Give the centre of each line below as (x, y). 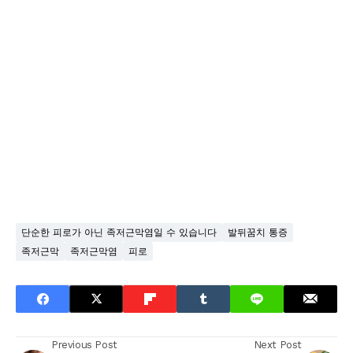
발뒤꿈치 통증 (258, 232)
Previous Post (84, 344)
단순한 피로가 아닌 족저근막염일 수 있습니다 (119, 232)
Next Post (277, 344)
